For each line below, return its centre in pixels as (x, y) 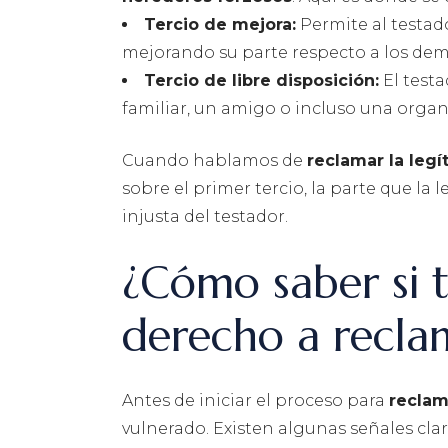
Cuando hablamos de (214, 161)
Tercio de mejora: (220, 25)
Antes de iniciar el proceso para (255, 401)
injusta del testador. (205, 217)
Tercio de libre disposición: (261, 81)
